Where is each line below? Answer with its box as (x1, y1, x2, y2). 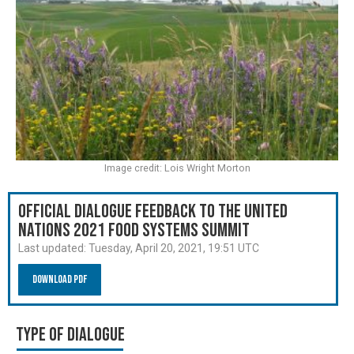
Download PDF (32, 272, 87, 286)
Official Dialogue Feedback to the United (18, 199, 288, 223)
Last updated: (18, 241, 88, 254)
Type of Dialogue (16, 322, 125, 346)
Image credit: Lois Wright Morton (104, 161, 250, 174)
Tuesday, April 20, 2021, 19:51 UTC (88, 241, 259, 254)
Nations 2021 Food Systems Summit (18, 218, 250, 242)
